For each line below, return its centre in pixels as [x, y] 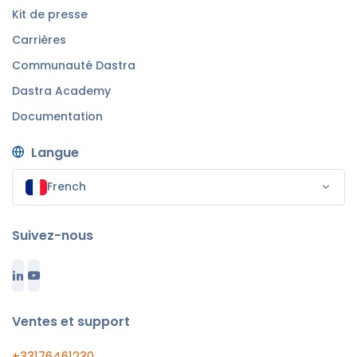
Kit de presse [50, 14]
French [66, 186]
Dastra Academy [61, 90]
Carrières [39, 39]
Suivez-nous [53, 235]
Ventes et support [71, 321]
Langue [55, 152]
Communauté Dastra [74, 65]
